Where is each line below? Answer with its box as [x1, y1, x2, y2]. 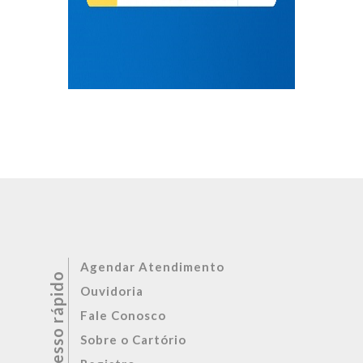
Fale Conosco [80, 307, 166, 322]
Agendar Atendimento [80, 258, 224, 274]
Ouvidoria [80, 283, 143, 298]
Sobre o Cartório [80, 331, 186, 347]
